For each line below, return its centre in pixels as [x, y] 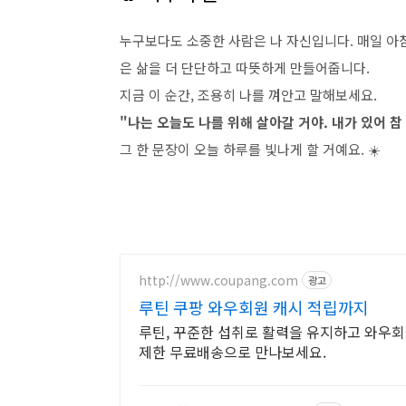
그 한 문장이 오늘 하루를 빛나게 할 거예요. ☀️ [250, 149]
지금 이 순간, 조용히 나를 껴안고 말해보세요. [248, 95]
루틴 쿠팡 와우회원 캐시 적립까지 [254, 307]
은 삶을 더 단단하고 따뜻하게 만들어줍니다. [245, 68]
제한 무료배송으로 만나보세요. [232, 352]
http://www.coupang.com [218, 280]
